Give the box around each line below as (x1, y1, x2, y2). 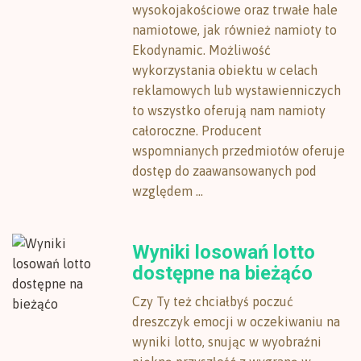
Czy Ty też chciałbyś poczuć (132, 294, 294, 309)
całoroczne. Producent (132, 123, 263, 138)
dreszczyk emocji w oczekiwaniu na (132, 314, 341, 329)
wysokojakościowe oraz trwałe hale (132, 2, 338, 17)
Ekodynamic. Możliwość (132, 43, 272, 57)
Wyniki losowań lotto (132, 241, 316, 263)
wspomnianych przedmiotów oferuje (132, 143, 346, 158)
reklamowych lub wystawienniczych (132, 83, 342, 98)
